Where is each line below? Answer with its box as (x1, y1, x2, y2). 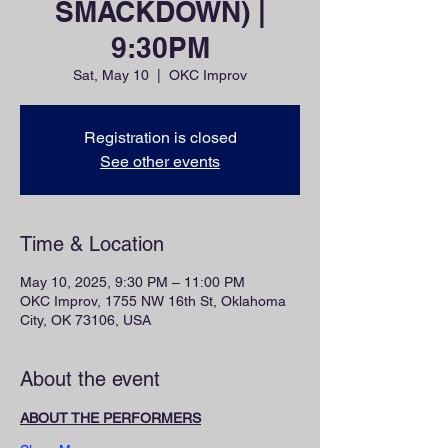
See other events (100, 152, 220, 171)
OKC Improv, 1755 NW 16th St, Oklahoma (20, 293, 286, 309)
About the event (20, 367, 160, 391)
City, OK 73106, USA (20, 312, 151, 328)
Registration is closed (83, 128, 237, 147)
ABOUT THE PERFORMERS (20, 410, 201, 426)
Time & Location (20, 232, 164, 256)
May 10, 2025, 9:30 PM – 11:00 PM (20, 274, 245, 290)
